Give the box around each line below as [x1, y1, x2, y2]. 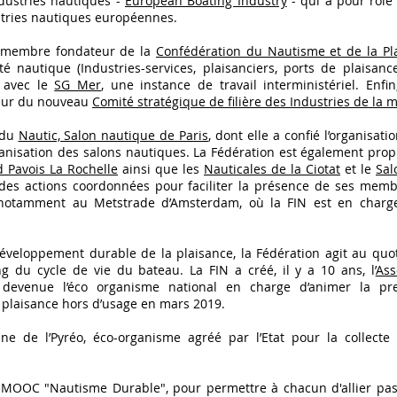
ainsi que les [118, 160, 204, 177]
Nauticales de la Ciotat [204, 160, 340, 177]
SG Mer [54, 76, 101, 93]
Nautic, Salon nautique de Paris [18, 127, 209, 144]
